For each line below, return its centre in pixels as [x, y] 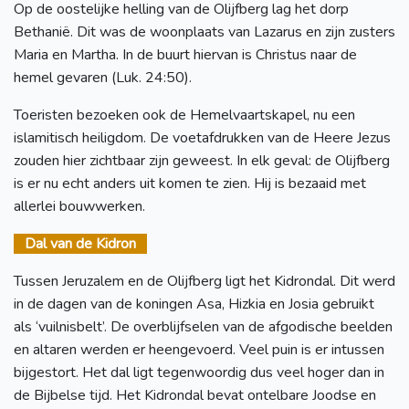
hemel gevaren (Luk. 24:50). [103, 77]
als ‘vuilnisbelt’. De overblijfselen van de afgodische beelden [203, 326]
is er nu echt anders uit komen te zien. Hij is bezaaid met [190, 183]
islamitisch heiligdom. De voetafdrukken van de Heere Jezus [202, 137]
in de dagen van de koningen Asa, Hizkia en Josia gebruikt [194, 304]
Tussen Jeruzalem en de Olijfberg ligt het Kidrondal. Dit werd [204, 281]
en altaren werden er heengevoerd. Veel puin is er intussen [199, 349]
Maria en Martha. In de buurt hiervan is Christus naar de [185, 54]
